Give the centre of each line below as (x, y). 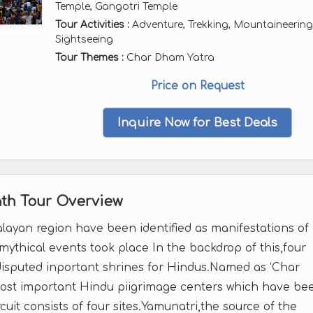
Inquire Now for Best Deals (197, 123)
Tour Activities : (92, 25)
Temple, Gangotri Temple (116, 7)
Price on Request (197, 86)
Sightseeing (84, 39)
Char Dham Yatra (170, 58)
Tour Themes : (91, 58)
